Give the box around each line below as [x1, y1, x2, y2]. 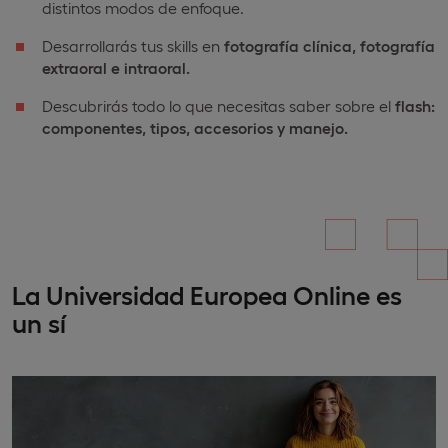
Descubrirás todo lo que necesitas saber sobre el [42, 96, 395, 115]
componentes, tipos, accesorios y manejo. [42, 118, 348, 137]
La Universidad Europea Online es [12, 278, 402, 309]
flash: [395, 96, 435, 115]
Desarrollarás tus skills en [42, 36, 224, 55]
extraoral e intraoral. [42, 58, 190, 77]
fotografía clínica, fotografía [224, 36, 435, 55]
